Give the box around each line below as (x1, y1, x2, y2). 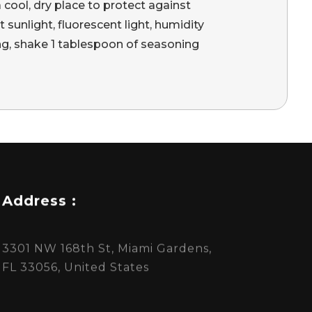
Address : (2, 192, 77, 209)
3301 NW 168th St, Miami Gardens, (2, 241, 212, 255)
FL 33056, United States (2, 260, 150, 274)
